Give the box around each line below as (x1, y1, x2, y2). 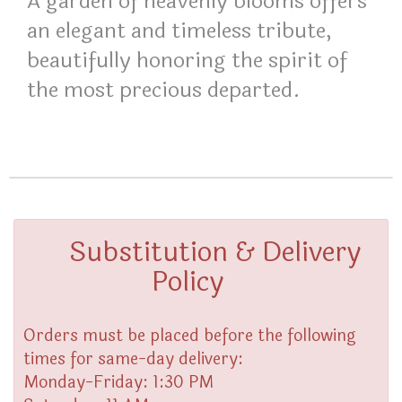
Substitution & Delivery (68, 232, 361, 274)
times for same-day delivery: (23, 346, 243, 371)
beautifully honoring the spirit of (27, 44, 347, 77)
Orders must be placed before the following (23, 323, 356, 348)
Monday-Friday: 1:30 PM (23, 370, 214, 395)
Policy (152, 261, 223, 303)
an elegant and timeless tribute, (27, 14, 331, 48)
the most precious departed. (27, 74, 301, 107)
